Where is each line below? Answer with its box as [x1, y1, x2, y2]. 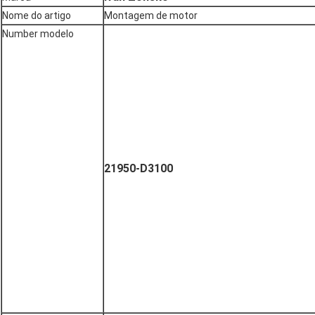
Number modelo [2, 28, 74, 40]
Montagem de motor [104, 10, 198, 22]
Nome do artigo [2, 10, 71, 22]
